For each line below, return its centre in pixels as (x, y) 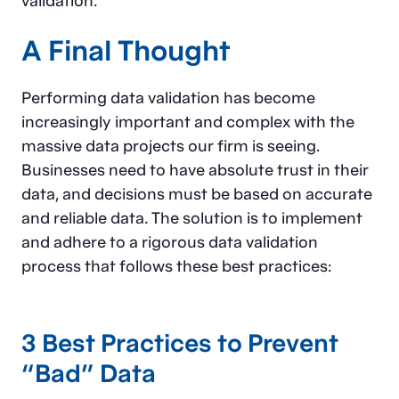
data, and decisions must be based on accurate (197, 193)
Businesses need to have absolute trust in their (195, 169)
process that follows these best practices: (176, 265)
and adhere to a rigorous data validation (170, 241)
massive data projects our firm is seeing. (171, 145)
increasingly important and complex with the (188, 121)
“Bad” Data (89, 372)
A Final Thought (126, 49)
